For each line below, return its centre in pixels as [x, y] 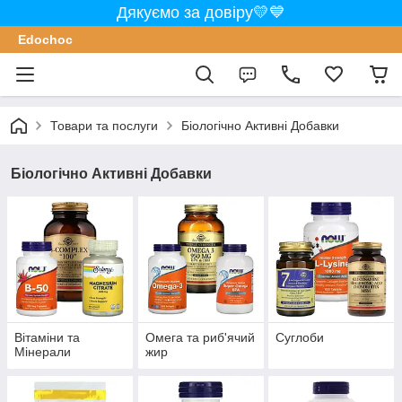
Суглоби [300, 338]
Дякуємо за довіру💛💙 [201, 13]
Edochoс [45, 39]
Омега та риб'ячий [200, 338]
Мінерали [43, 352]
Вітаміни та [47, 338]
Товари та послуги [104, 126]
